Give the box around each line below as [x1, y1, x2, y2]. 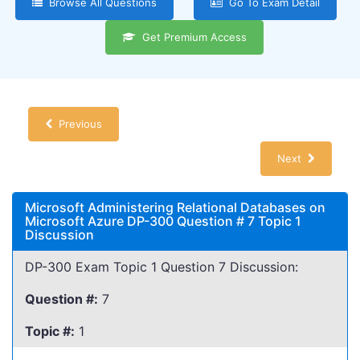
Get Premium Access [135, 31, 247, 43]
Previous [52, 117, 102, 130]
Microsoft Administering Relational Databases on [25, 199, 325, 215]
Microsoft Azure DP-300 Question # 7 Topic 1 [25, 213, 301, 229]
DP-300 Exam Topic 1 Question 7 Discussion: [25, 259, 298, 275]
